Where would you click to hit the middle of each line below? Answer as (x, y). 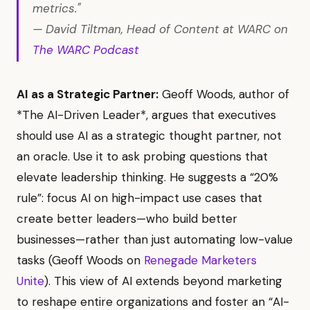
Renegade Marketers (200, 260)
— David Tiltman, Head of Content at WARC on (160, 29)
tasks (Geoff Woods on (80, 260)
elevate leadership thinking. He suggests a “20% (147, 177)
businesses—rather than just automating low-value (155, 239)
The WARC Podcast (86, 49)
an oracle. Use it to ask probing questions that (142, 156)
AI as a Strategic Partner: (88, 94)
